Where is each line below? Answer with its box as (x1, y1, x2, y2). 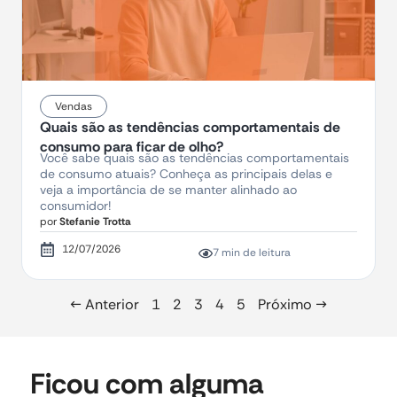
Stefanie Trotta (57, 214, 131, 230)
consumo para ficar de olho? (40, 137, 223, 157)
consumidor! (40, 198, 111, 214)
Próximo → (258, 295, 327, 315)
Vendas (55, 99, 92, 114)
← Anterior (70, 295, 139, 315)
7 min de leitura (213, 245, 291, 261)
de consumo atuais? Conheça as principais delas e (40, 166, 332, 183)
